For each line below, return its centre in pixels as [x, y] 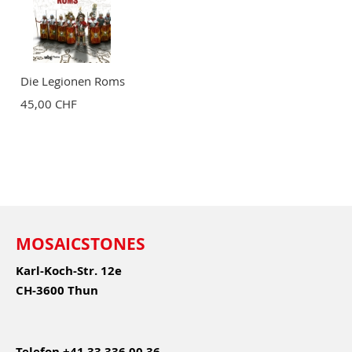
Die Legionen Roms [73, 81]
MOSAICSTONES [81, 244]
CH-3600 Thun [57, 290]
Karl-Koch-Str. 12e [69, 270]
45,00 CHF [49, 103]
